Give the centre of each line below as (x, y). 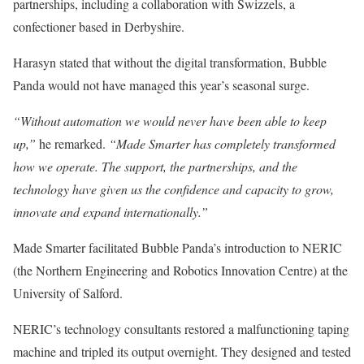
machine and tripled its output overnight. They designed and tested (182, 352)
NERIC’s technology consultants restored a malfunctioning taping (181, 329)
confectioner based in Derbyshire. (99, 27)
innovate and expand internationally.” (110, 212)
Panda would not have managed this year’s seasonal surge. (161, 85)
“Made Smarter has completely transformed (222, 144)
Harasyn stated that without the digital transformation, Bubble (170, 63)
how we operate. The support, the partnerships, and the (155, 167)
